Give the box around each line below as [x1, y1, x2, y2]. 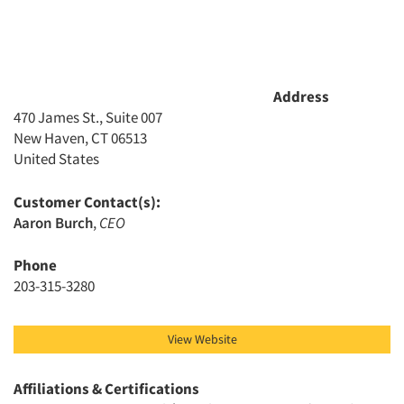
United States [14, 149, 99, 170]
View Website [167, 331, 237, 348]
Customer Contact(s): [14, 192, 161, 213]
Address [273, 87, 329, 107]
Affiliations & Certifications [14, 379, 199, 399]
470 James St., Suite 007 [14, 107, 162, 128]
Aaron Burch [14, 213, 93, 234]
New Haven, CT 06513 [14, 128, 147, 149]
